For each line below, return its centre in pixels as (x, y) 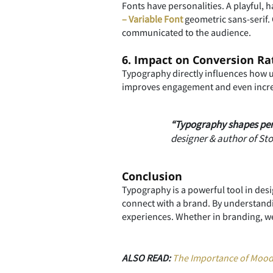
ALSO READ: (146, 258)
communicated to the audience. (186, 32)
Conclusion (152, 176)
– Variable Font (152, 19)
